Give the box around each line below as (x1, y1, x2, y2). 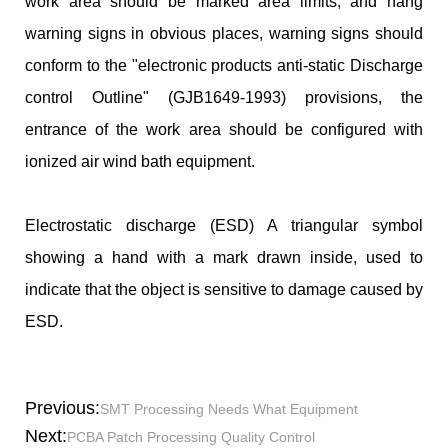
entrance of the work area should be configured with (25, 121, 423, 139)
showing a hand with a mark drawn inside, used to (25, 249, 423, 267)
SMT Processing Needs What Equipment (100, 401, 358, 418)
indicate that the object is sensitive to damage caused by (25, 281, 423, 299)
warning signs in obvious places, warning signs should (25, 25, 423, 43)
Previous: (25, 398, 100, 419)
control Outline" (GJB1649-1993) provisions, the (25, 89, 423, 107)
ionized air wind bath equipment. (25, 153, 255, 171)
